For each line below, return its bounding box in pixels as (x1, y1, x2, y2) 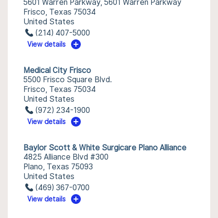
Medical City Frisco (23, 66, 91, 75)
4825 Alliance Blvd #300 (23, 152, 109, 162)
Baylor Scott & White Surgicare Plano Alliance (23, 143, 186, 152)
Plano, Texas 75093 (23, 162, 93, 171)
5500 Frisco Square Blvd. (23, 75, 112, 84)
